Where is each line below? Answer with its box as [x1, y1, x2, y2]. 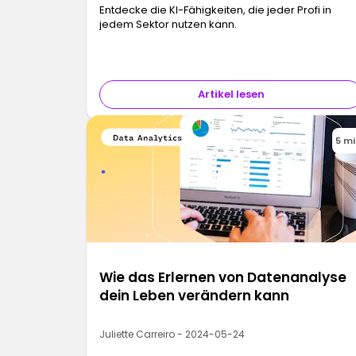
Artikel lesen [197, 87, 265, 103]
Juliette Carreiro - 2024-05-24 [99, 327, 246, 342]
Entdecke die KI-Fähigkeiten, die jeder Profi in [99, 2, 332, 18]
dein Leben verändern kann [99, 286, 290, 306]
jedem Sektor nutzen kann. [99, 17, 238, 33]
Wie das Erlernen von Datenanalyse [99, 268, 347, 288]
